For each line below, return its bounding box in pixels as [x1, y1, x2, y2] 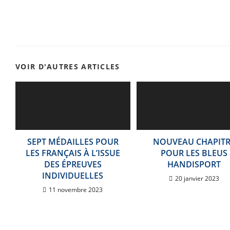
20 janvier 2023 [175, 174, 219, 183]
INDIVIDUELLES [42, 169, 104, 181]
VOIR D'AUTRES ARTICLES [15, 62, 120, 72]
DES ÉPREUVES [44, 158, 102, 170]
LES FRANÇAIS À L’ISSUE [25, 147, 120, 159]
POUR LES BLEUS [160, 147, 227, 159]
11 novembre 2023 [49, 185, 103, 194]
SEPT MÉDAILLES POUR [27, 136, 119, 147]
